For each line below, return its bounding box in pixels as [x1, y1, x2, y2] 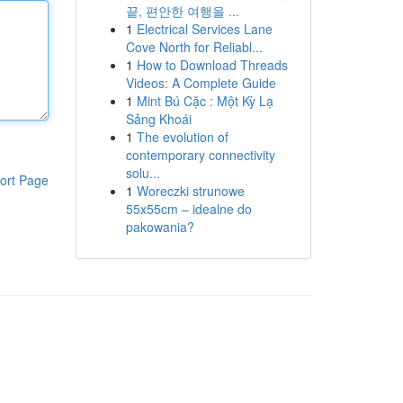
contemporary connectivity [125, 146, 275, 164]
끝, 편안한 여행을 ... [125, 2, 239, 20]
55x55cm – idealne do [125, 200, 252, 218]
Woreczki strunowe [136, 182, 245, 200]
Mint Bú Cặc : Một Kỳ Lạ [136, 92, 273, 110]
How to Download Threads [136, 56, 288, 74]
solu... [125, 164, 160, 182]
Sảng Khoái [125, 110, 192, 128]
